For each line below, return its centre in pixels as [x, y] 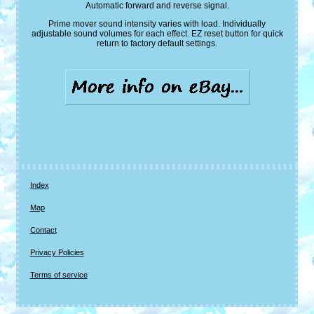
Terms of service [59, 275]
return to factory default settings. [157, 44]
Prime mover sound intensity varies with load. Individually [157, 24]
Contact [43, 230]
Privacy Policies [57, 253]
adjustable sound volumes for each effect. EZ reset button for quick [157, 34]
